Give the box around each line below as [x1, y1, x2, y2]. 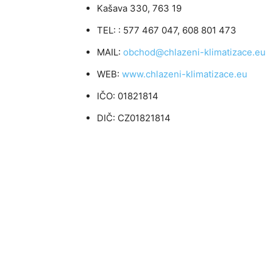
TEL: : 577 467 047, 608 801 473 [97, 24, 236, 36]
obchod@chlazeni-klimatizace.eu [123, 46, 266, 58]
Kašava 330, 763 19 [97, 2, 182, 14]
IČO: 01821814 [97, 90, 158, 102]
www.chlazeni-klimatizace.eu [122, 68, 247, 80]
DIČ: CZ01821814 [97, 112, 171, 124]
